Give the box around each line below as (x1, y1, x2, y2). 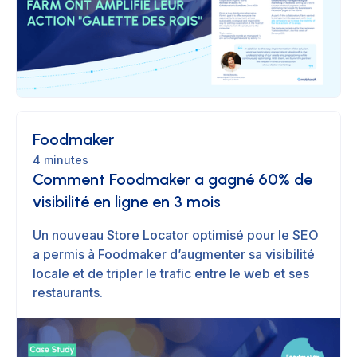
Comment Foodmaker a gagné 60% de (33, 170, 312, 190)
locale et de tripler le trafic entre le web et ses (33, 265, 309, 282)
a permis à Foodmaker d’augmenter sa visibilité (33, 246, 315, 263)
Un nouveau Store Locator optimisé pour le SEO (33, 227, 319, 244)
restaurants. (33, 284, 103, 301)
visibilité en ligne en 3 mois (33, 192, 221, 212)
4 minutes (33, 153, 88, 167)
